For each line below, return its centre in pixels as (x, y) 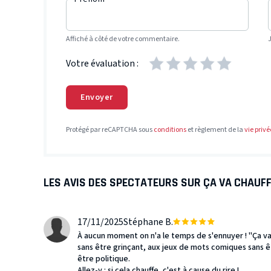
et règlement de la (215, 129)
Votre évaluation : (102, 63)
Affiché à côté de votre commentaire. (123, 39)
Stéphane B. (148, 222)
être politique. (104, 259)
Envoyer (97, 97)
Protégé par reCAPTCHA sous (110, 129)
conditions (170, 129)
